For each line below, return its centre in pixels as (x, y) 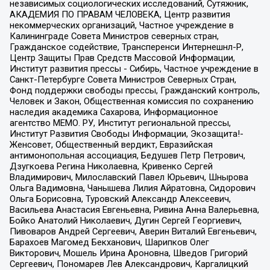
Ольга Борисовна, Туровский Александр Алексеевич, (120, 199)
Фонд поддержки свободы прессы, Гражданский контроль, (134, 91)
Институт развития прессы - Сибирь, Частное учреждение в (134, 69)
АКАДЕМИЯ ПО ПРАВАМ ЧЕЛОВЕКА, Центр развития (120, 15)
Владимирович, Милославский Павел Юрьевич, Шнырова (129, 177)
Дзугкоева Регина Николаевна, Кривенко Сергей (111, 167)
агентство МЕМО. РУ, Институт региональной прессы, (120, 123)
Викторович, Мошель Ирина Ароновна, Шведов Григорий (128, 253)
